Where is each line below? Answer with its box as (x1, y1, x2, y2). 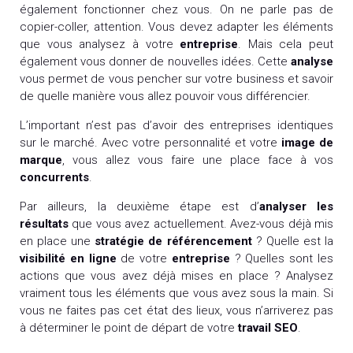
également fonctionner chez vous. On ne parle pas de (20, 2, 333, 17)
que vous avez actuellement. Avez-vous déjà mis (69, 216, 333, 231)
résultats (20, 216, 69, 231)
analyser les (258, 199, 334, 214)
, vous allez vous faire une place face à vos (62, 152, 333, 167)
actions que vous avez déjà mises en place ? (20, 268, 286, 283)
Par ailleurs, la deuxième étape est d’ (20, 199, 259, 214)
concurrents (20, 169, 89, 184)
